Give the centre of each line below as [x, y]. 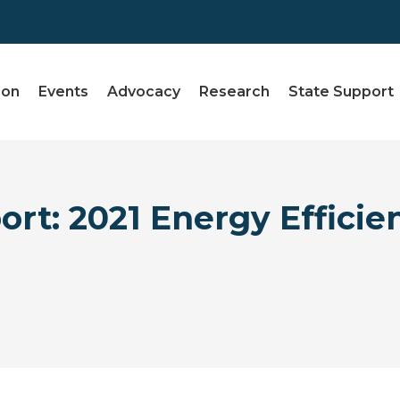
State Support [342, 92]
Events [64, 92]
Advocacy [144, 92]
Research [235, 92]
